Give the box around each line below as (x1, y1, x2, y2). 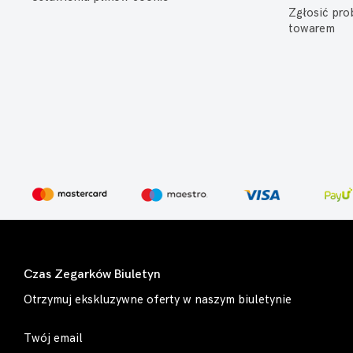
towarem (288, 21, 335, 36)
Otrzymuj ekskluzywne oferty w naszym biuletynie (24, 292, 292, 307)
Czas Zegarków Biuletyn (24, 267, 161, 282)
